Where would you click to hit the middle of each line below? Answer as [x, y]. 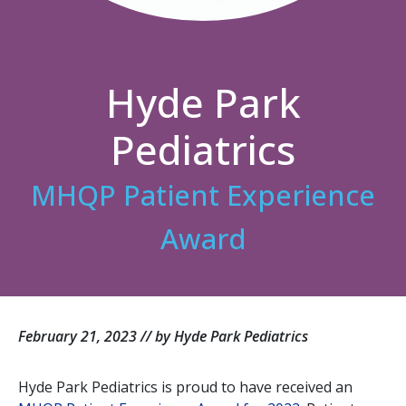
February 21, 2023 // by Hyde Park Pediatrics [163, 336]
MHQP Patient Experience [203, 194]
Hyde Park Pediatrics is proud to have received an [185, 387]
